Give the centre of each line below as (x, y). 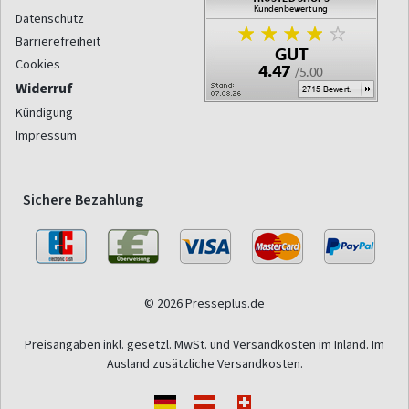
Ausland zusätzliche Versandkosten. (204, 364)
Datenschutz (50, 19)
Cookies (38, 65)
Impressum (46, 136)
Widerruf (44, 89)
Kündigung (44, 113)
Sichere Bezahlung (83, 200)
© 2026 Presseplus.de (204, 304)
